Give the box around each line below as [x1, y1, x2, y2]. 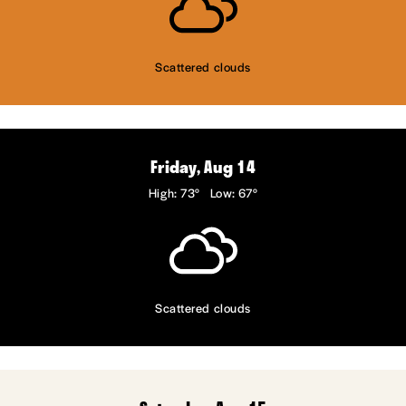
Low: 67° [209, 184, 258, 202]
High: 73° [148, 184, 200, 202]
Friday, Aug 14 [150, 154, 256, 180]
